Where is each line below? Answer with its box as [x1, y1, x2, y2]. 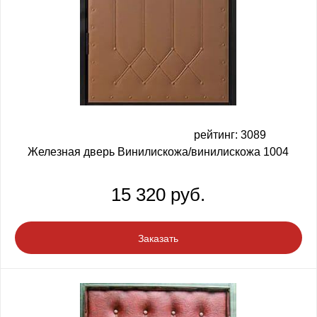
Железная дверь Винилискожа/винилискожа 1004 [28, 146, 289, 158]
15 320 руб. [111, 184, 205, 206]
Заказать [138, 233, 178, 245]
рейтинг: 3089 [193, 129, 266, 142]
